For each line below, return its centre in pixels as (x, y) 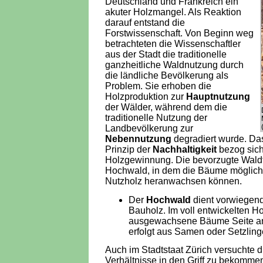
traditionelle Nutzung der (156, 118)
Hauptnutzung (218, 97)
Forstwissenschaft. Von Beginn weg (179, 33)
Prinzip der (129, 150)
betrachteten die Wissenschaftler (173, 44)
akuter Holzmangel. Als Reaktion (173, 12)
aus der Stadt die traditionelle (166, 55)
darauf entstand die (145, 23)
